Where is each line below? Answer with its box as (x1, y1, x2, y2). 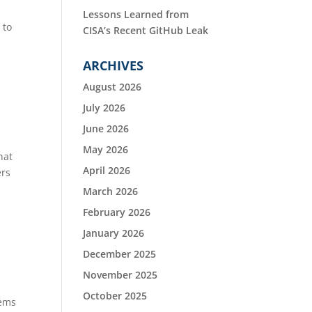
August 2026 (83, 79, 142, 93)
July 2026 (83, 100, 126, 114)
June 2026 (83, 121, 130, 135)
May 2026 (83, 142, 129, 156)
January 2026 (83, 226, 145, 240)
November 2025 (83, 267, 158, 281)
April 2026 (83, 163, 131, 177)
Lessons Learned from (83, 7, 189, 21)
